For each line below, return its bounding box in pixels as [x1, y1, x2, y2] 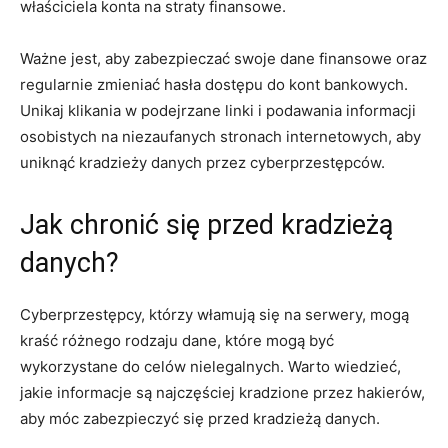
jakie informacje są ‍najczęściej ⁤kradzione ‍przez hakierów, [20, 382, 425, 402]
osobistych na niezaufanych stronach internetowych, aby [20, 126, 421, 146]
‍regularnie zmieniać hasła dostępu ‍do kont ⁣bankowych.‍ [20, 74, 408, 94]
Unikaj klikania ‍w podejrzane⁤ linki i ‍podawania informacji [20, 100, 416, 120]
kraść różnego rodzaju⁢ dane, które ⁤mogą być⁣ [20, 330, 334, 350]
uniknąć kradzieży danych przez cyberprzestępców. [20, 152, 385, 172]
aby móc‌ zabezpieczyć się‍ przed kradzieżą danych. [20, 408, 380, 428]
